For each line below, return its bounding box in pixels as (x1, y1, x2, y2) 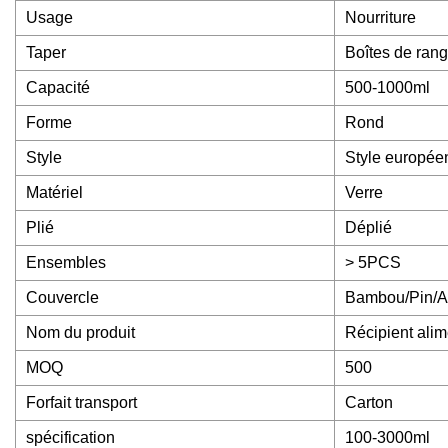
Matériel (26, 184, 83, 202)
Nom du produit (26, 324, 135, 342)
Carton (345, 394, 393, 412)
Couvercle (26, 289, 99, 307)
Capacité (26, 79, 90, 97)
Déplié (345, 219, 392, 237)
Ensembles (26, 254, 106, 272)
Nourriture (345, 9, 416, 27)
